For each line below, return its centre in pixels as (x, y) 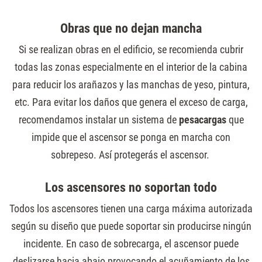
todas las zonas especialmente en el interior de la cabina (131, 67)
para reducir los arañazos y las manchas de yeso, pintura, (131, 85)
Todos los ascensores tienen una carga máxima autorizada (131, 208)
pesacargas (204, 120)
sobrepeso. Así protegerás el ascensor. (131, 155)
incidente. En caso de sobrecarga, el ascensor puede (131, 244)
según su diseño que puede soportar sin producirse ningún (131, 226)
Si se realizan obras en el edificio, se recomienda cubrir (131, 49)
